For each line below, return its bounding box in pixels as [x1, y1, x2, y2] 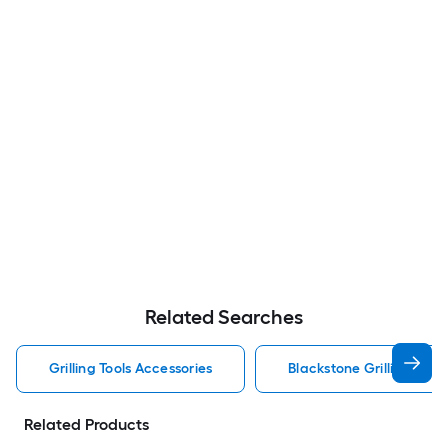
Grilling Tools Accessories [49, 360, 213, 377]
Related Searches [145, 305, 303, 329]
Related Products [24, 415, 149, 434]
